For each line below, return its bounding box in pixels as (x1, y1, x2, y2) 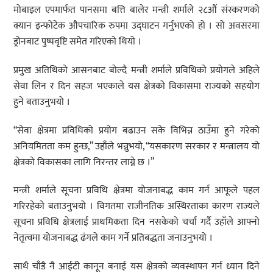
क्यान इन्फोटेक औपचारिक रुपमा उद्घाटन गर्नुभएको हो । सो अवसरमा (13, 18, 260, 35)
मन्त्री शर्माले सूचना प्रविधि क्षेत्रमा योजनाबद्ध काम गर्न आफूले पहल (13, 182, 260, 199)
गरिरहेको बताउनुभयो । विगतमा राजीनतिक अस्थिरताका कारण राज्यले (13, 198, 260, 215)
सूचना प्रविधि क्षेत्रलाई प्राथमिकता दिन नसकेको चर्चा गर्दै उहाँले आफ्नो (13, 214, 260, 231)
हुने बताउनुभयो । (13, 93, 71, 110)
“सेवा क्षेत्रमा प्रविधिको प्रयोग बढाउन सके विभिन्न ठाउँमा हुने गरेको (13, 122, 260, 139)
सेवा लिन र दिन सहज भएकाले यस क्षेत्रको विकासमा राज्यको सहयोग (13, 77, 260, 94)
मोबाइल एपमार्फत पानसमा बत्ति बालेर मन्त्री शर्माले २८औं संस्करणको (13, 2, 260, 19)
